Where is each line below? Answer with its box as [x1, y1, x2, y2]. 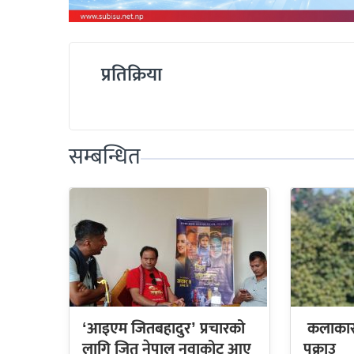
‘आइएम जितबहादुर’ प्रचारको [82, 315, 245, 343]
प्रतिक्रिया [101, 59, 163, 92]
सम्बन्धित [69, 139, 141, 176]
